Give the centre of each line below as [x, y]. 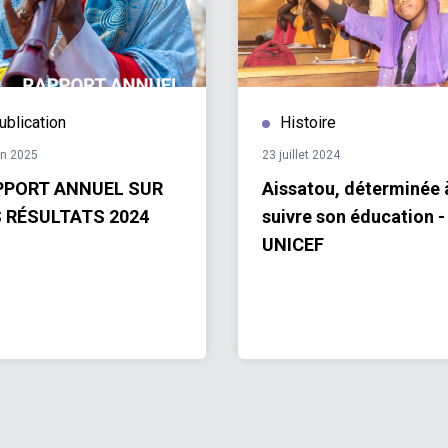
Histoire [308, 122]
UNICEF [293, 244]
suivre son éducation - [353, 216]
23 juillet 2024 [301, 155]
